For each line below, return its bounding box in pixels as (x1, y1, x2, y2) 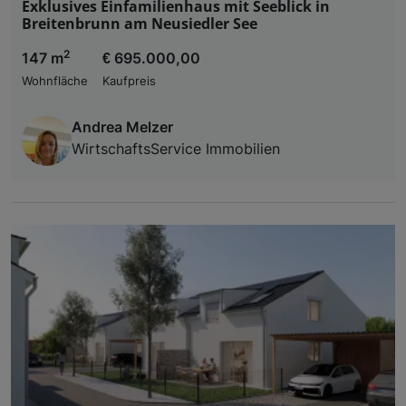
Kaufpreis (102, 73, 156, 88)
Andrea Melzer (72, 117, 173, 136)
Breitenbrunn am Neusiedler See (22, 13, 257, 34)
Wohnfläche (22, 73, 88, 88)
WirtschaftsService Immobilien (72, 139, 280, 158)
